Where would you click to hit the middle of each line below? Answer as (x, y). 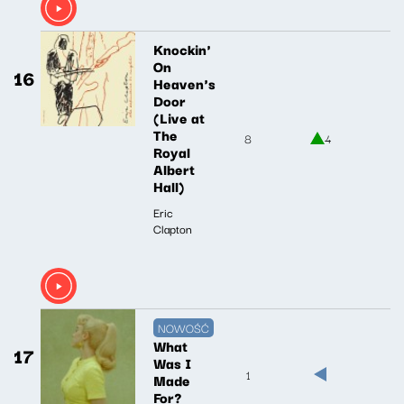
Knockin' (182, 48)
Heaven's (184, 83)
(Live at (179, 117)
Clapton (173, 228)
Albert (174, 168)
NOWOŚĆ (184, 327)
